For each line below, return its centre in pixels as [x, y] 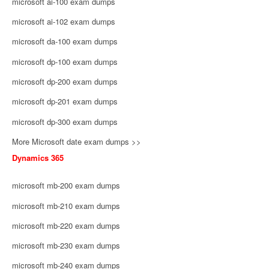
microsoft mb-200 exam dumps [66, 186]
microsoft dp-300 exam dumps [65, 121]
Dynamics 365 [38, 157]
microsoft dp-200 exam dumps [65, 81]
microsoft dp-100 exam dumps [65, 61]
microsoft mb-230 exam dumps [66, 246]
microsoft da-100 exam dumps [65, 41]
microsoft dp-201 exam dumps [65, 101]
